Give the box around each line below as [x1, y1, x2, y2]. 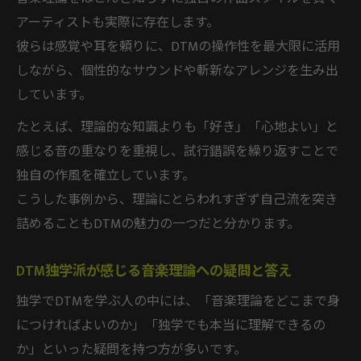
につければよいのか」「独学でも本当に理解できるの [16, 314, 326, 337]
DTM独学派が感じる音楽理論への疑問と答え [16, 259, 292, 283]
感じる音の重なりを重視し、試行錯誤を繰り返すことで [16, 140, 338, 163]
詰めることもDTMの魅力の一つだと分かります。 [16, 213, 300, 235]
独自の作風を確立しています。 [16, 164, 195, 187]
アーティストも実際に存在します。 [16, 11, 219, 34]
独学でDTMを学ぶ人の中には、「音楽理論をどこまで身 [16, 290, 340, 313]
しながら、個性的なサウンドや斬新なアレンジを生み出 [16, 60, 338, 82]
